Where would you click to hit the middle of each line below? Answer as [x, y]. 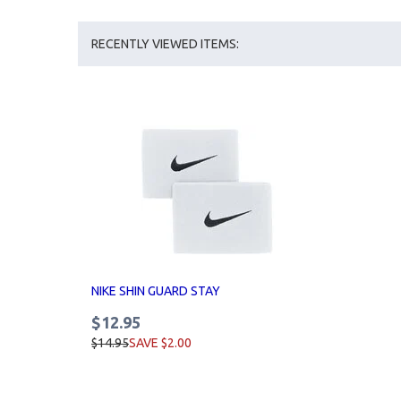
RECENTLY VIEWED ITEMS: [165, 44]
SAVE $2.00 [160, 343]
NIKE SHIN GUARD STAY [156, 291]
